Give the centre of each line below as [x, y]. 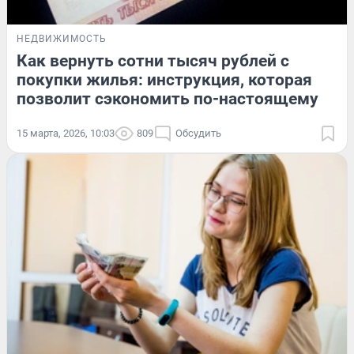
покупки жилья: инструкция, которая [164, 79]
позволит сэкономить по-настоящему [168, 98]
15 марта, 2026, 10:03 [66, 133]
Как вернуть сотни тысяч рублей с [153, 60]
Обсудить [198, 133]
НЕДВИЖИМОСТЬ [62, 38]
